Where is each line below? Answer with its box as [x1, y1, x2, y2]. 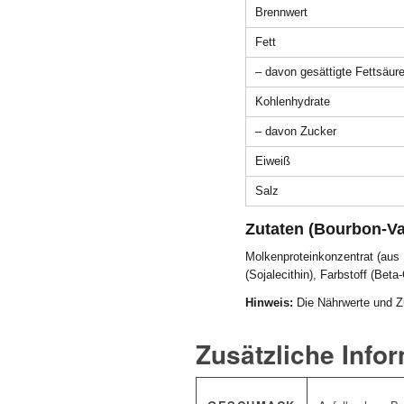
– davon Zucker [254, 124, 336, 138]
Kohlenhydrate [254, 94, 330, 108]
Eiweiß [254, 153, 290, 168]
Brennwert [254, 5, 308, 19]
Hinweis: [245, 296, 293, 309]
